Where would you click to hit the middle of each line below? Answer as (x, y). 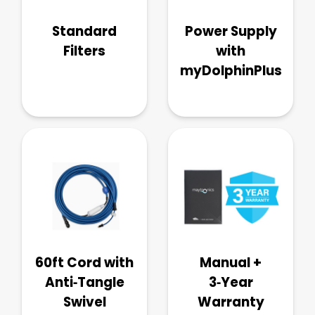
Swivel (84, 302)
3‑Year (231, 282)
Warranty (231, 302)
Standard (84, 31)
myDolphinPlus (231, 70)
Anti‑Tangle (84, 282)
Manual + (231, 262)
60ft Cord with (84, 262)
